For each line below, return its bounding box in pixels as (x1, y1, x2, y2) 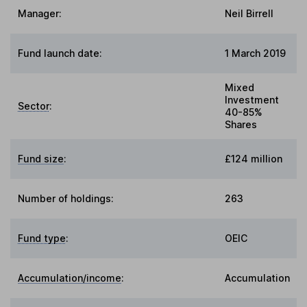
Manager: (18, 7, 62, 19)
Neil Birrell (225, 7, 273, 19)
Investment (225, 93, 279, 106)
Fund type (18, 232, 66, 244)
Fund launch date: (18, 47, 103, 59)
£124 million (225, 152, 282, 164)
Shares (225, 118, 257, 130)
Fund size (18, 152, 64, 164)
